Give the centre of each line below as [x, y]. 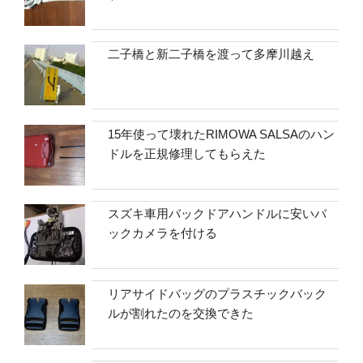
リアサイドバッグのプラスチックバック [218, 293]
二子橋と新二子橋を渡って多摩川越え [211, 54]
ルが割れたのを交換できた [181, 313]
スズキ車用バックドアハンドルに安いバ [218, 214]
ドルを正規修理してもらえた [187, 153]
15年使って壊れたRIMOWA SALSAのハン [222, 134]
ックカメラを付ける [163, 233]
